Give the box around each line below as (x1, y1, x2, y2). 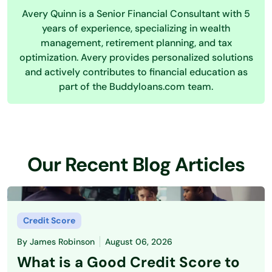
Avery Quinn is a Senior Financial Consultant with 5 (22, 7, 250, 20)
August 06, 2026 (105, 236, 172, 247)
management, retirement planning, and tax (40, 36, 232, 49)
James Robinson (30, 236, 95, 247)
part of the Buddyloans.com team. (59, 80, 213, 93)
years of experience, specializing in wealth (42, 21, 230, 35)
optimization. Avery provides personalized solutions (19, 50, 253, 64)
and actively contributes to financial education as (24, 65, 248, 78)
